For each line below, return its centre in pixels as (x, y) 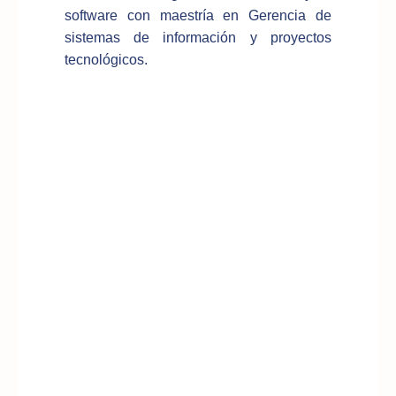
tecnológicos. (106, 59)
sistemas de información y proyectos (198, 37)
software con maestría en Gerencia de (198, 15)
